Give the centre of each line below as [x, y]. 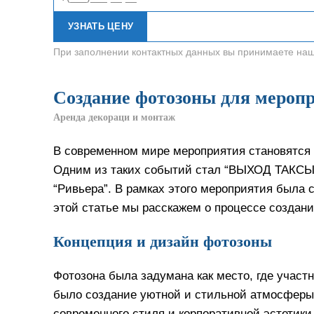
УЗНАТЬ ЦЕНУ [101, 26]
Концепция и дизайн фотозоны [163, 241]
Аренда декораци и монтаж [114, 117]
